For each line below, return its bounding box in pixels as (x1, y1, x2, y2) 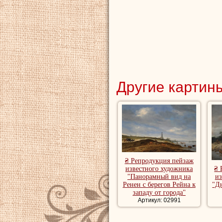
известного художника (125, 165, 193, 172)
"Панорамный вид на (127, 172, 191, 180)
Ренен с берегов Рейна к (122, 180, 196, 188)
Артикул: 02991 (137, 196, 181, 204)
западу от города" (132, 188, 186, 196)
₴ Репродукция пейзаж (124, 157, 194, 165)
